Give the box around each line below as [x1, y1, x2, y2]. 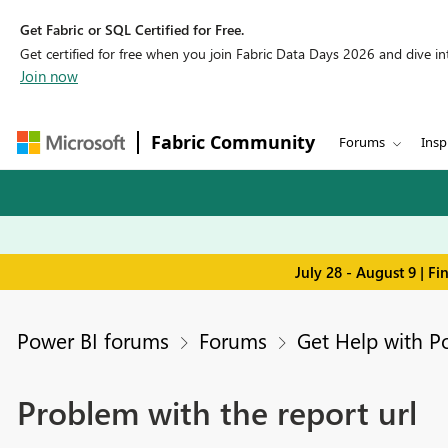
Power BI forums [16, 326, 169, 355]
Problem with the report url [16, 389, 417, 435]
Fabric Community [151, 130, 315, 154]
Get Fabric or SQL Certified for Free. [20, 20, 244, 39]
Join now [20, 66, 78, 86]
